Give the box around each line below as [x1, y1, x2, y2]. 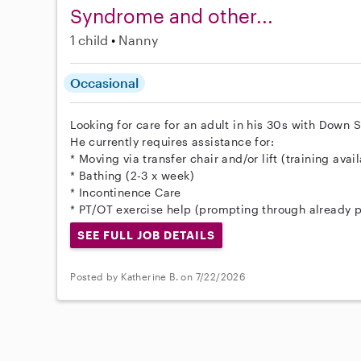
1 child [70, 32, 109, 48]
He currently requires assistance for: [70, 135, 275, 148]
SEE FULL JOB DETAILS [77, 228, 215, 242]
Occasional [70, 75, 139, 90]
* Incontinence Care [70, 185, 181, 199]
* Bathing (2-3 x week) [70, 168, 195, 182]
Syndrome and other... [70, 4, 274, 27]
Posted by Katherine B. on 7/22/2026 [70, 271, 246, 283]
